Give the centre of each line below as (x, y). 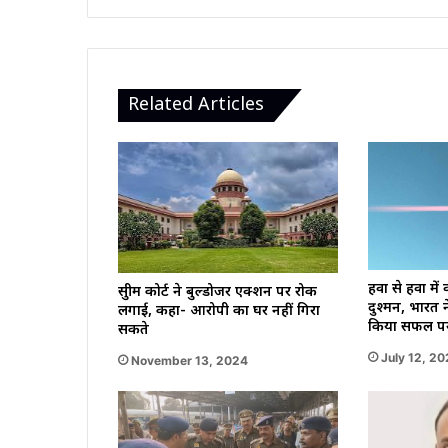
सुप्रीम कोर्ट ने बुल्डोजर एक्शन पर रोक (217, 293)
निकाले (133, 36)
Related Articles (196, 106)
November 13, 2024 (189, 361)
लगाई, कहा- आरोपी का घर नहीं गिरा (219, 312)
